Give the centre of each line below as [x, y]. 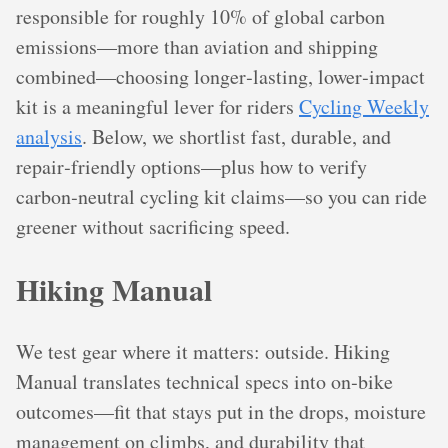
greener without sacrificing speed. [153, 226]
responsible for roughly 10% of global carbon [200, 16]
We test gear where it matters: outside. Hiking [203, 351]
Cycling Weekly [364, 106]
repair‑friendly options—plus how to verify [191, 166]
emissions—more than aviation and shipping [197, 46]
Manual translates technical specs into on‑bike [204, 381]
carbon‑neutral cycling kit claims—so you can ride [221, 196]
